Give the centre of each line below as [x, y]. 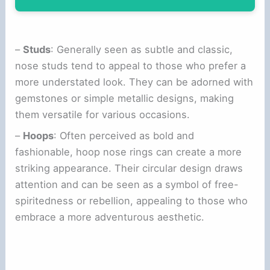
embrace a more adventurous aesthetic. [110, 217]
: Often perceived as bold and [124, 136]
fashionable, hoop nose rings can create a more [129, 152]
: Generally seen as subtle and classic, [142, 49]
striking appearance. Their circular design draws [129, 168]
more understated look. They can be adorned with [134, 82]
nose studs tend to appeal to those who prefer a [131, 65]
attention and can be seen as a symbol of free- [127, 185]
